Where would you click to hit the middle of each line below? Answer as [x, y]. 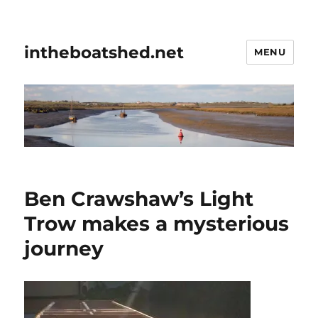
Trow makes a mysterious [157, 224]
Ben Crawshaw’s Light [139, 199]
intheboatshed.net [104, 52]
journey [64, 249]
